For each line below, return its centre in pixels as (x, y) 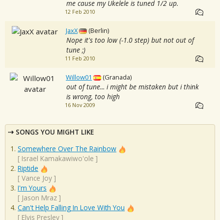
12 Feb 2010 (80, 12)
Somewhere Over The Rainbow (67, 149)
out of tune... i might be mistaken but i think (132, 87)
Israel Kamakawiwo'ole (58, 159)
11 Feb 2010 (80, 59)
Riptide (28, 168)
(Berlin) (99, 31)
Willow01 (79, 77)
